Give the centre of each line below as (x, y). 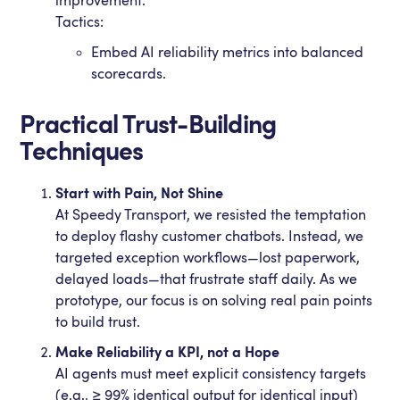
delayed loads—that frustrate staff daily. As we (207, 279)
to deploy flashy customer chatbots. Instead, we (210, 237)
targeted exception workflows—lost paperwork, (208, 258)
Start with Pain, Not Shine (140, 194)
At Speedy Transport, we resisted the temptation (211, 215)
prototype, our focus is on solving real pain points (214, 301)
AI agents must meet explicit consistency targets (211, 374)
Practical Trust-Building (148, 125)
